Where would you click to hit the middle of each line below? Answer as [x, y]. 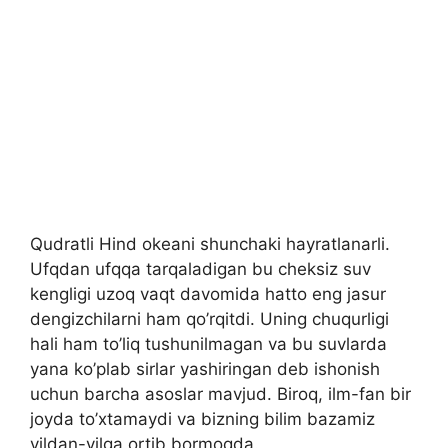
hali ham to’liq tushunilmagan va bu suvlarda [208, 344]
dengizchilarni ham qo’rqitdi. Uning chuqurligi [209, 319]
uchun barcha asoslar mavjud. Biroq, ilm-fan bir [220, 394]
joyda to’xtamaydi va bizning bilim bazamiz [202, 419]
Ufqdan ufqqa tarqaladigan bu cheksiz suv [200, 269]
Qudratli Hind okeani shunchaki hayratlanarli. [210, 244]
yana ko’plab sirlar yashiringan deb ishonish [205, 369]
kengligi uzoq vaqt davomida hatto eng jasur [208, 294]
